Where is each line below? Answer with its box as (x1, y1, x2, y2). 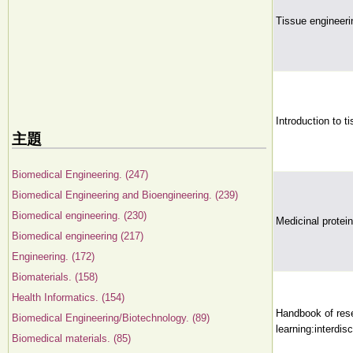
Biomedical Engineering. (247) (12, 169, 148, 180)
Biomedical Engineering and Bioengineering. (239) (12, 189, 238, 201)
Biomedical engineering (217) (12, 230, 143, 242)
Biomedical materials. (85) (12, 333, 131, 344)
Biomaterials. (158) (12, 271, 98, 283)
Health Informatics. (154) (12, 292, 124, 303)
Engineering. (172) (12, 251, 95, 262)
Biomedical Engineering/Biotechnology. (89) (12, 312, 210, 324)
